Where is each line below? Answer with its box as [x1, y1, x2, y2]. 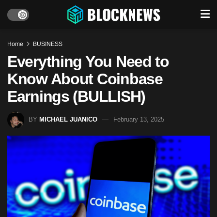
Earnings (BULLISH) [7, 88, 145, 105]
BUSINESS [33, 41, 62, 47]
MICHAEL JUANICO [39, 115, 97, 123]
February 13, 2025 [113, 115, 164, 123]
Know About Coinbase [7, 70, 163, 88]
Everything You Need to [7, 53, 169, 70]
